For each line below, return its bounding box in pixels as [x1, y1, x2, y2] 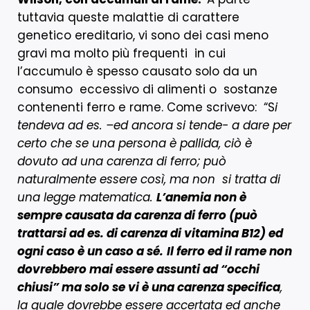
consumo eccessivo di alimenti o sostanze [17, 80, 277, 98]
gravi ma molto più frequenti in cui [17, 44, 226, 62]
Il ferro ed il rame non [167, 242, 292, 259]
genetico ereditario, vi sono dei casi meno [17, 26, 268, 44]
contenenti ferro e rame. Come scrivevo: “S [17, 98, 275, 116]
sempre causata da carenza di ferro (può [17, 206, 257, 224]
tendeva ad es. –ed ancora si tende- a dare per [17, 116, 291, 134]
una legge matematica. [17, 188, 156, 206]
